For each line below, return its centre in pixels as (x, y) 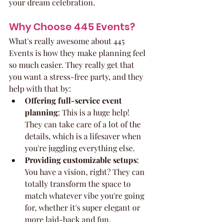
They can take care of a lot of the (84, 124)
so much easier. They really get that (73, 64)
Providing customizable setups (81, 160)
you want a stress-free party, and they (77, 76)
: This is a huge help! (95, 112)
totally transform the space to (79, 183)
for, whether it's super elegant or (83, 207)
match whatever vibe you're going (85, 195)
